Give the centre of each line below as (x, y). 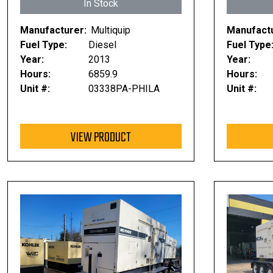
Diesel (102, 45)
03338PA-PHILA (124, 89)
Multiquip (110, 30)
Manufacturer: (53, 30)
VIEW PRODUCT (101, 138)
